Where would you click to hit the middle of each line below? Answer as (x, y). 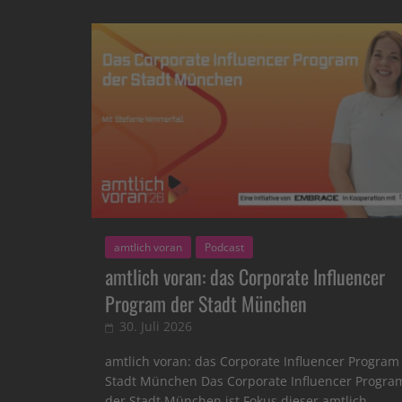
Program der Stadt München (206, 303)
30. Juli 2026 (156, 326)
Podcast (224, 247)
